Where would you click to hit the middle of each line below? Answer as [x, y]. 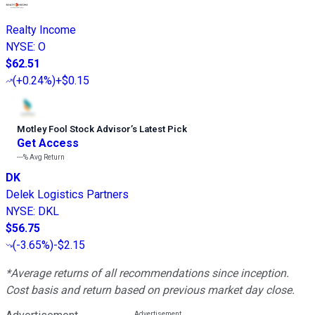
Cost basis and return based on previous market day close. [150, 290]
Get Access [48, 143]
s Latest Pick [160, 129]
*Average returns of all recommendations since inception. [147, 274]
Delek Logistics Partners [67, 195]
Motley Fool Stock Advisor [74, 129]
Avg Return [46, 157]
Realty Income [41, 30]
